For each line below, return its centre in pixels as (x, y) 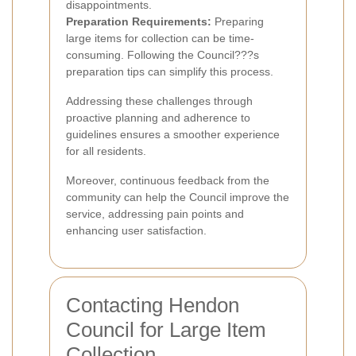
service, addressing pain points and (155, 213)
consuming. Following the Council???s (163, 54)
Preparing (238, 21)
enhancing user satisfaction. (136, 230)
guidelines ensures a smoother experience (173, 134)
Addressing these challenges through (159, 101)
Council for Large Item (166, 329)
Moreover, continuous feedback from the (168, 180)
